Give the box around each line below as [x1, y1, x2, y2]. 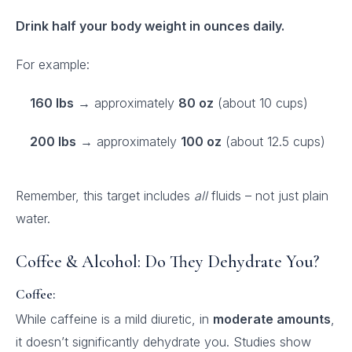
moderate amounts [213, 311, 331, 327]
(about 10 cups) [214, 95, 308, 111]
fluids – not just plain [207, 188, 328, 203]
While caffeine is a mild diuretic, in [16, 311, 213, 327]
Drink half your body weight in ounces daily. [16, 18, 284, 34]
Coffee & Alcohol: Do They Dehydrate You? [16, 251, 319, 272]
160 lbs [30, 95, 74, 111]
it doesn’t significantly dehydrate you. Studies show [16, 334, 311, 350]
